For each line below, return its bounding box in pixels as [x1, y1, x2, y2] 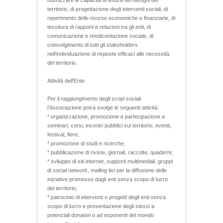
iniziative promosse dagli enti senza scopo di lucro [47, 176, 168, 182]
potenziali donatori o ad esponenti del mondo [47, 212, 154, 218]
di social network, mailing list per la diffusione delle [47, 167, 167, 173]
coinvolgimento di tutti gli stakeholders [47, 41, 138, 48]
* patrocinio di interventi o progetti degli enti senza [47, 194, 166, 200]
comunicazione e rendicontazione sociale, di [47, 32, 153, 39]
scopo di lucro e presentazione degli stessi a [47, 203, 154, 209]
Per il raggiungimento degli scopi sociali [47, 95, 141, 102]
